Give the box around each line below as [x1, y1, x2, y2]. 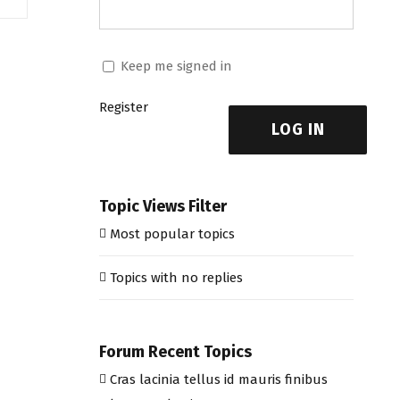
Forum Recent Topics [98, 342, 252, 362]
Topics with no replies [109, 270, 243, 287]
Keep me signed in [120, 57, 232, 74]
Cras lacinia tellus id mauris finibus [109, 371, 328, 387]
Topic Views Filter [98, 196, 227, 217]
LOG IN [271, 120, 325, 140]
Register [98, 99, 148, 116]
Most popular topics [109, 226, 235, 243]
